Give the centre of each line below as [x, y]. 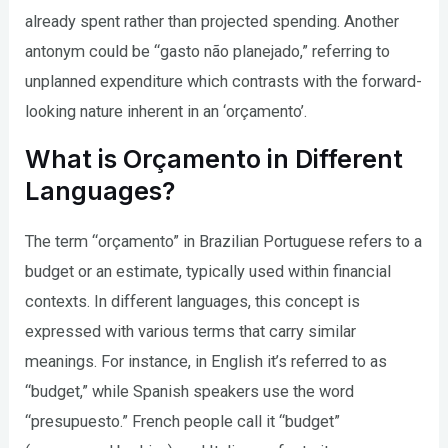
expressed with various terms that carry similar [191, 332]
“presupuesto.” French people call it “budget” [183, 422]
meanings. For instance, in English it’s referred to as [206, 362]
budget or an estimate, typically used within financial [208, 272]
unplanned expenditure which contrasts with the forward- [224, 81]
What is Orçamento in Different [214, 159]
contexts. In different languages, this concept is [193, 302]
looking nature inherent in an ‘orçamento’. [166, 111]
